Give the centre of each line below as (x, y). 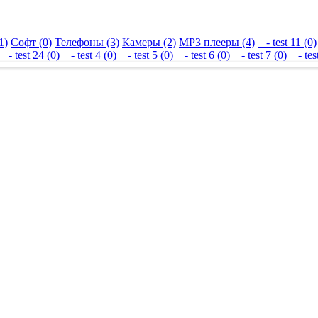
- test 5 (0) (146, 55)
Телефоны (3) (87, 42)
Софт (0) (31, 42)
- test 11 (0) (287, 42)
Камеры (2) (149, 42)
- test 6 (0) (203, 55)
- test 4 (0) (89, 55)
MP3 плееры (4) (217, 42)
